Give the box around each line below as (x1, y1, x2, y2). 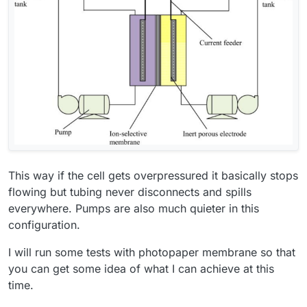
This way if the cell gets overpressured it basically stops (8, 168, 298, 182)
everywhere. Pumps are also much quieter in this (8, 201, 259, 215)
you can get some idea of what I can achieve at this (8, 261, 274, 275)
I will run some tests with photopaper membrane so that (8, 245, 295, 259)
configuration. (8, 217, 80, 232)
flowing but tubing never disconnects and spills (8, 184, 251, 199)
